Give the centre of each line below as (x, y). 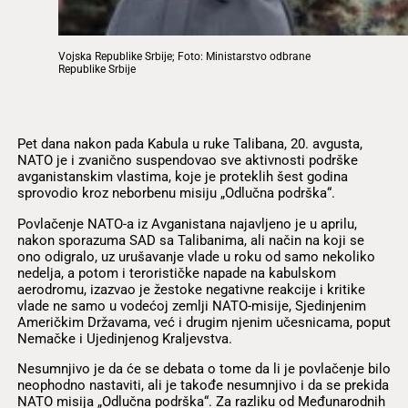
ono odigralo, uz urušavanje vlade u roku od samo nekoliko (196, 256)
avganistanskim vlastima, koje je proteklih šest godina (182, 177)
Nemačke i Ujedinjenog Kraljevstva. (124, 338)
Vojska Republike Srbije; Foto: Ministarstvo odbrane (185, 56)
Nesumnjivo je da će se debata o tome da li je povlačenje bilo (204, 368)
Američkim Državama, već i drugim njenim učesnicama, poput (204, 322)
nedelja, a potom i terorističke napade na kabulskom (176, 273)
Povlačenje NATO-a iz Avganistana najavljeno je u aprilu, (187, 224)
